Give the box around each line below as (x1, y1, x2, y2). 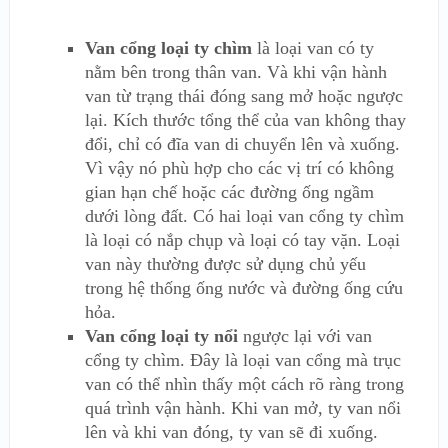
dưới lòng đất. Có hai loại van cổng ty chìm (84, 205, 404, 226)
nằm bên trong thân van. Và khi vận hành (84, 61, 387, 82)
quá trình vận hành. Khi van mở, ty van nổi (84, 397, 401, 418)
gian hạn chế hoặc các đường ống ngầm (84, 181, 374, 202)
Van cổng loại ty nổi (84, 325, 243, 346)
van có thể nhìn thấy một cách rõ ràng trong (84, 373, 404, 394)
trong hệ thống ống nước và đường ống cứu (84, 277, 403, 298)
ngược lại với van (242, 325, 372, 346)
